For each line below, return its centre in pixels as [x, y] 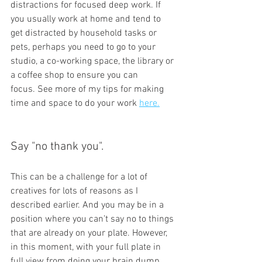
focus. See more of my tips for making [88, 89]
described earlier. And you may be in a [88, 205]
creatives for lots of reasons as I [75, 191]
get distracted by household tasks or [85, 33]
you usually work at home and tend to [87, 19]
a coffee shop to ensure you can [75, 75]
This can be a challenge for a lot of [80, 177]
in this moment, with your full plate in [87, 247]
